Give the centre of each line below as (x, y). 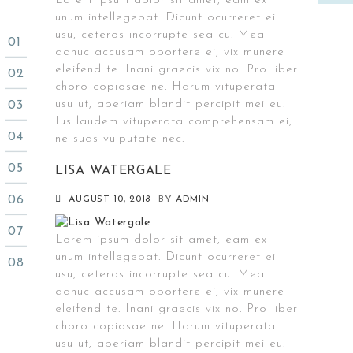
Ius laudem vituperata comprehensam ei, (174, 122)
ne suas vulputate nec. (120, 139)
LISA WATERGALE (113, 171)
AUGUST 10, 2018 (110, 199)
